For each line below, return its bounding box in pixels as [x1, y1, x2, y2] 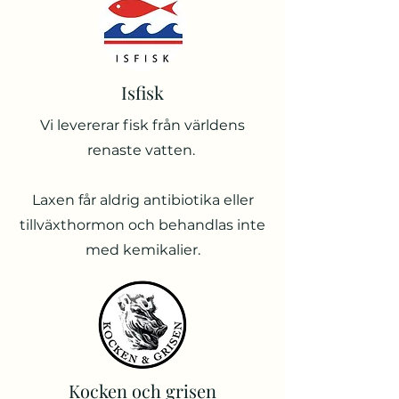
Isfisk [121, 80, 164, 104]
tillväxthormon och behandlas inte [20, 216, 265, 233]
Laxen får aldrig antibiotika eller [31, 191, 254, 208]
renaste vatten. [86, 142, 199, 159]
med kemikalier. [85, 241, 200, 258]
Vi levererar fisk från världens [40, 117, 245, 134]
